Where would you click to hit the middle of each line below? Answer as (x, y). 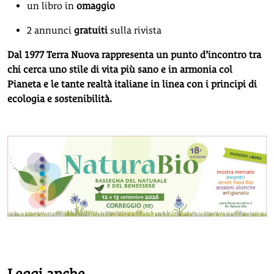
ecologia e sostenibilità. (60, 98)
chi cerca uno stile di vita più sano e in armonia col (120, 69)
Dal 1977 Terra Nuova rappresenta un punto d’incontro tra (134, 54)
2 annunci (50, 30)
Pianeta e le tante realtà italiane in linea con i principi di (132, 84)
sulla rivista (135, 30)
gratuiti (91, 30)
